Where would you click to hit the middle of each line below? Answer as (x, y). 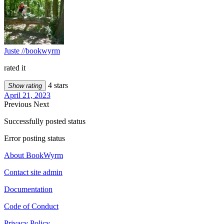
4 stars (57, 85)
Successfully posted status (45, 121)
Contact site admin (33, 172)
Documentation (28, 189)
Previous (19, 104)
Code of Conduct (31, 206)
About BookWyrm (33, 155)
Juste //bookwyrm (32, 51)
